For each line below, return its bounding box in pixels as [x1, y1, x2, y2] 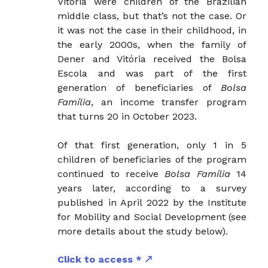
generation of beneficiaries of [57, 81, 221, 93]
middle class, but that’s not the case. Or [57, 10, 247, 22]
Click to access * [57, 253, 145, 265]
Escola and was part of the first [57, 67, 247, 79]
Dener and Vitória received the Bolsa [57, 53, 247, 65]
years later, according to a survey [57, 182, 247, 194]
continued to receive [57, 167, 165, 179]
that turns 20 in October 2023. [57, 110, 197, 122]
